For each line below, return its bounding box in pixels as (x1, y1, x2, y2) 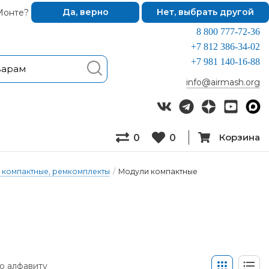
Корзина (219, 131, 260, 143)
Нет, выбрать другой (157, 7, 254, 17)
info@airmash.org (186, 77, 260, 88)
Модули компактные (118, 167, 198, 176)
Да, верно (62, 7, 109, 17)
